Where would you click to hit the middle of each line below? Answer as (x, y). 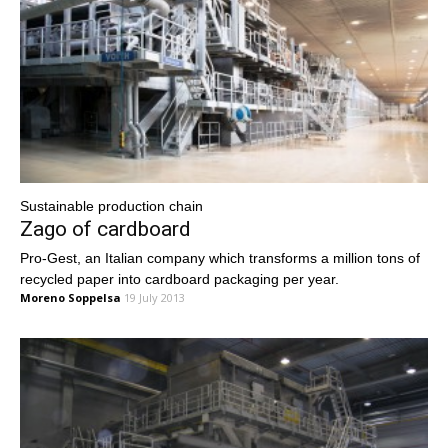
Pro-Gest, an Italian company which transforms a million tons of (220, 258)
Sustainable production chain (111, 206)
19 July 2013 (154, 298)
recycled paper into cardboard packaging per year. (179, 279)
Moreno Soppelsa (70, 298)
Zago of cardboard (105, 229)
